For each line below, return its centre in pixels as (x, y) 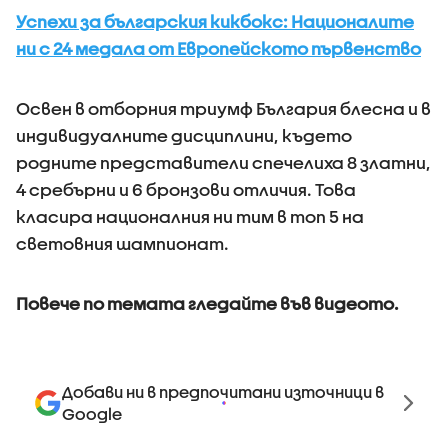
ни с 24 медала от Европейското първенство (218, 48)
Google (92, 413)
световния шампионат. (122, 243)
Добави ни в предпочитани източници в (223, 391)
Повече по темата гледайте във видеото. (209, 303)
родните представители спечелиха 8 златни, (223, 162)
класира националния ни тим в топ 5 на (190, 216)
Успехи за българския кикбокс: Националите (215, 21)
